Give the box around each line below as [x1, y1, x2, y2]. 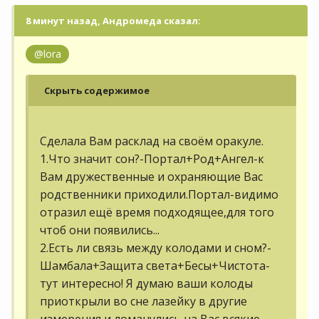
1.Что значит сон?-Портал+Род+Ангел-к [40, 150, 264, 167]
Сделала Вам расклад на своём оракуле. [40, 132, 263, 149]
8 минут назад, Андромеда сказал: [26, 14, 201, 27]
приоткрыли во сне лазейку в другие [40, 293, 247, 309]
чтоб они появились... [40, 221, 159, 238]
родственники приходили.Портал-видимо [40, 186, 278, 202]
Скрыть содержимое [44, 83, 150, 97]
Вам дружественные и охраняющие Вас [40, 168, 263, 184]
